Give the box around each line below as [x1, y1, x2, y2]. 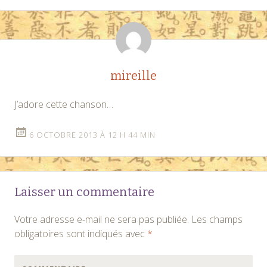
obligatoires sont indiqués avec [14, 226, 147, 240]
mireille [110, 68, 157, 83]
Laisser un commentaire [14, 184, 154, 199]
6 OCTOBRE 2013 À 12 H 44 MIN [29, 129, 156, 140]
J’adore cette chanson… [14, 97, 113, 111]
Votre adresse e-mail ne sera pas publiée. [14, 212, 189, 226]
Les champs [191, 212, 243, 226]
